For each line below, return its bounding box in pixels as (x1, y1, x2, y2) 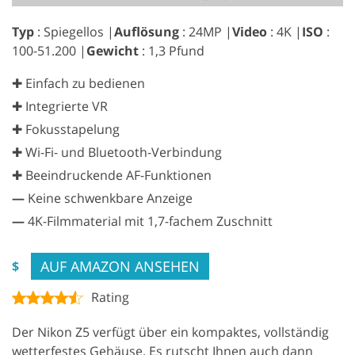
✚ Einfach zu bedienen (12, 74, 145, 92)
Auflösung (114, 22, 179, 40)
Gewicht (86, 41, 139, 59)
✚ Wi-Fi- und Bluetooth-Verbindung (12, 143, 222, 161)
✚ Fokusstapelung (12, 120, 120, 138)
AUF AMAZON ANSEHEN (40, 256, 200, 276)
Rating (91, 288, 129, 306)
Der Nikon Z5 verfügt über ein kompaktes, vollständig (12, 323, 329, 341)
